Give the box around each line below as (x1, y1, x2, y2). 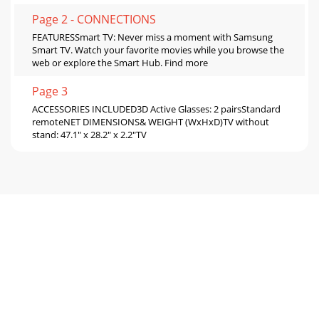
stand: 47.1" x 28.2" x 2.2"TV (32, 127, 147, 141)
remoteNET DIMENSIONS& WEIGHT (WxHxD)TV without (32, 115, 269, 128)
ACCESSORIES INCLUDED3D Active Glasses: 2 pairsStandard (32, 102, 281, 115)
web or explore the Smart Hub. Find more (32, 56, 208, 69)
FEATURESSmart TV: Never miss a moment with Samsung (32, 30, 273, 43)
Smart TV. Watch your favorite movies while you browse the (32, 43, 284, 56)
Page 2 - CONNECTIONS (32, 11, 156, 27)
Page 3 (32, 83, 68, 99)
